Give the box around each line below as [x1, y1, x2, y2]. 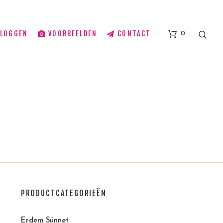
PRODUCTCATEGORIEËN [20, 188, 107, 198]
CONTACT [117, 29, 151, 38]
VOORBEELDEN [48, 29, 98, 38]
